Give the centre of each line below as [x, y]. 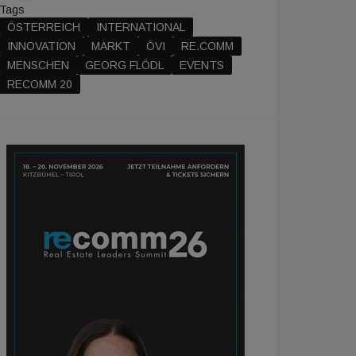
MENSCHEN [38, 65]
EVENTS [202, 65]
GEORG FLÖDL [124, 65]
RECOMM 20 [40, 84]
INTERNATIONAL [141, 27]
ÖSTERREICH [44, 27]
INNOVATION [41, 46]
